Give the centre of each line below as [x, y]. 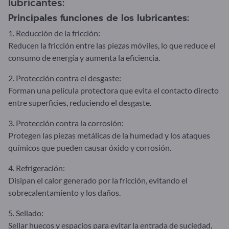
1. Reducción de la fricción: [54, 33]
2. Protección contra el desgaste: [65, 78]
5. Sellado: [26, 213]
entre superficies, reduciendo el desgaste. [80, 102]
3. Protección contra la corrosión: [66, 123]
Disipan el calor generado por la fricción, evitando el [98, 180]
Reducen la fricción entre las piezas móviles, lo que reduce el [112, 45]
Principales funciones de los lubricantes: [99, 18]
